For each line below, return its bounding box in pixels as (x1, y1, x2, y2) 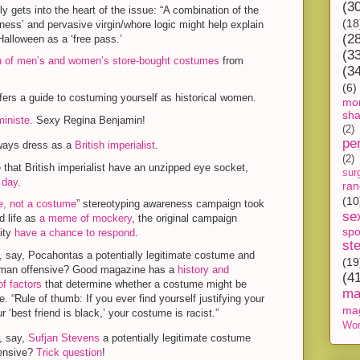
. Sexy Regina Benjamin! (29, 113, 145, 126)
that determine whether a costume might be (41, 278, 247, 290)
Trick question (35, 346, 102, 358)
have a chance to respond (14, 227, 135, 239)
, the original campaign (131, 212, 237, 225)
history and (177, 264, 229, 276)
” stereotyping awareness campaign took (76, 198, 264, 211)
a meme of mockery (39, 212, 132, 225)
